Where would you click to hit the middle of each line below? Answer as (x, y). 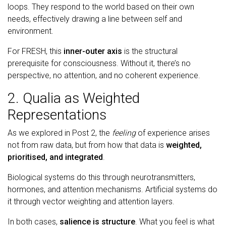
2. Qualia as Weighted (74, 98)
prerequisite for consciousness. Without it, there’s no (99, 63)
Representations (57, 115)
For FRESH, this (36, 51)
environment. (31, 31)
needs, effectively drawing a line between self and (95, 19)
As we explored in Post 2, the (60, 133)
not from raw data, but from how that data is (87, 145)
